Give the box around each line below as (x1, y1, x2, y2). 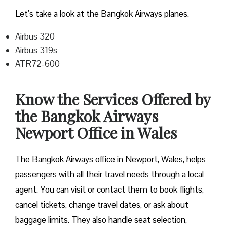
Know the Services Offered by (15, 89, 210, 110)
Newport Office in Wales (15, 123, 180, 143)
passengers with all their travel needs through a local (15, 169, 204, 180)
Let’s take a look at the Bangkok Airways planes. (15, 8, 189, 20)
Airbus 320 (15, 31, 55, 43)
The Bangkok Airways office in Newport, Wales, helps (15, 154, 206, 165)
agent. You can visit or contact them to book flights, (15, 184, 204, 196)
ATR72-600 (15, 58, 62, 70)
